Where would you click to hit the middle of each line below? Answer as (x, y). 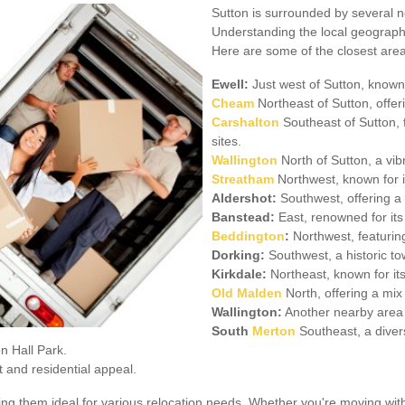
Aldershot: (244, 198)
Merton (274, 330)
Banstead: (243, 217)
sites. (226, 141)
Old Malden (247, 292)
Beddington (248, 235)
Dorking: (238, 254)
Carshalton (245, 122)
